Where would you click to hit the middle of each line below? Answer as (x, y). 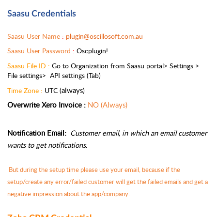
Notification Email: (38, 133)
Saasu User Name (35, 36)
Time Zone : (26, 90)
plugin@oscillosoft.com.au (104, 36)
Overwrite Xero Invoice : (46, 105)
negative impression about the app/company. (69, 194)
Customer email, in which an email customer (139, 133)
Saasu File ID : (29, 66)
